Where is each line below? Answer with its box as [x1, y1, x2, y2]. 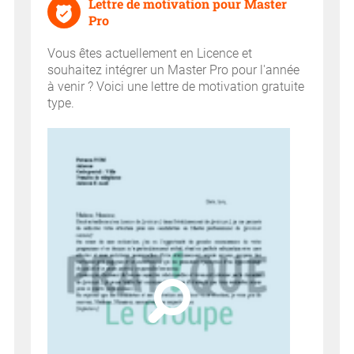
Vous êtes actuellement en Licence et [47, 46, 252, 62]
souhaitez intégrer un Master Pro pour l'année [47, 62, 299, 78]
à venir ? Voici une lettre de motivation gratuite [47, 79, 304, 95]
